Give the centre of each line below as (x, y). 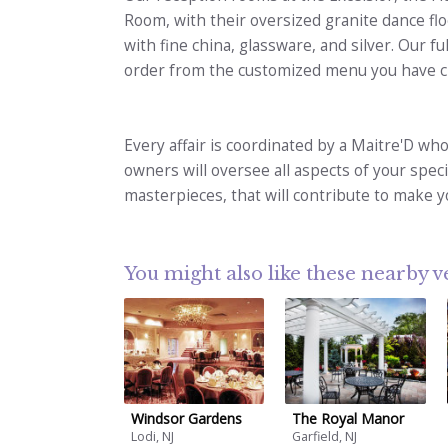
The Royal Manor (348, 418)
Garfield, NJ (325, 437)
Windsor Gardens (186, 418)
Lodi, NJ (152, 437)
